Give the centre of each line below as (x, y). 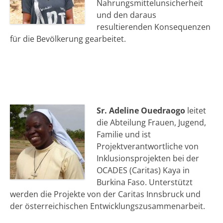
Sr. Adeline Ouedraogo (141, 110)
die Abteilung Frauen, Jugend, (151, 122)
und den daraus (126, 15)
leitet (196, 110)
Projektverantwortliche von (148, 146)
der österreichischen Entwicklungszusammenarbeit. (108, 206)
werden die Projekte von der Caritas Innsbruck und (105, 194)
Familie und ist (124, 134)
